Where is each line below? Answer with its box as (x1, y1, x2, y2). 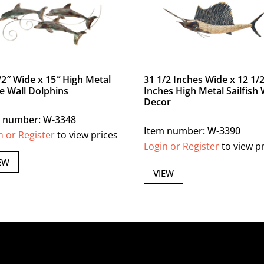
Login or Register (144, 140, 220, 153)
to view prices (55, 128, 118, 142)
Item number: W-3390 (144, 124, 241, 138)
